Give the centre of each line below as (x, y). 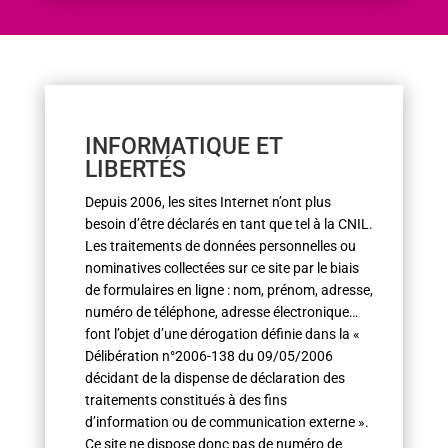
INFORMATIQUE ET (183, 146)
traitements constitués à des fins (185, 400)
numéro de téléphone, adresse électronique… (221, 312)
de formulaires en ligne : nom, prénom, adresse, (228, 290)
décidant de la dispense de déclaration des (214, 378)
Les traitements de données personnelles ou (220, 246)
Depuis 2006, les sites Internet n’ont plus (207, 202)
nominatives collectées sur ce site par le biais (221, 268)
